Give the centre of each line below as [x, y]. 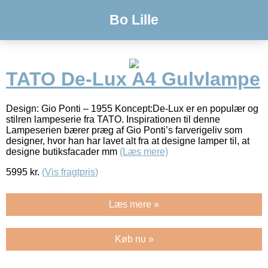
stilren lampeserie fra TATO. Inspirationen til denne [113, 119]
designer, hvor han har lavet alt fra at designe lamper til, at [128, 141]
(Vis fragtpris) [70, 172]
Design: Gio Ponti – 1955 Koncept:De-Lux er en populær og [132, 108]
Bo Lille [134, 20]
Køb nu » [134, 239]
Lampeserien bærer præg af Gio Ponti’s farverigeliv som [124, 130]
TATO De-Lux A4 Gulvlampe [133, 79]
